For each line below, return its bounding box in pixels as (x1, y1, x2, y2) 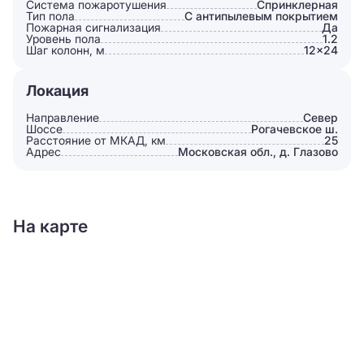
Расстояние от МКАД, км (26, 132, 166, 147)
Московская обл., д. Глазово (178, 144, 338, 158)
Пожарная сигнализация (26, 19, 161, 34)
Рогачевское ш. (251, 121, 338, 136)
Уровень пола (26, 31, 101, 45)
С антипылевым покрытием (184, 8, 338, 23)
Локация (26, 81, 89, 99)
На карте (13, 215, 88, 236)
